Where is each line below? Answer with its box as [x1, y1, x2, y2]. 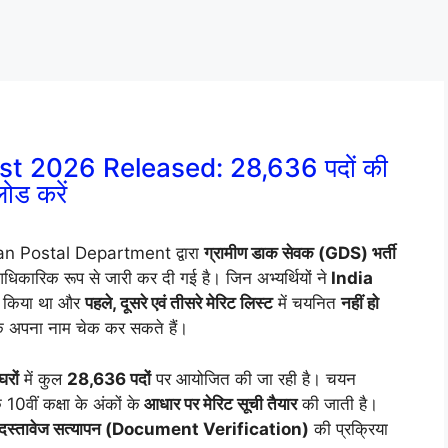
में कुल [19, 368, 67, 389]
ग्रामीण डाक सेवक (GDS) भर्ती [204, 243, 396, 264]
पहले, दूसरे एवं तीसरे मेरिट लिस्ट [85, 293, 273, 314]
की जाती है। [297, 393, 378, 414]
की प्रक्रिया [309, 418, 388, 439]
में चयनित [273, 293, 341, 314]
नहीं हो [341, 293, 379, 314]
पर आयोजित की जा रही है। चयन [151, 368, 356, 389]
